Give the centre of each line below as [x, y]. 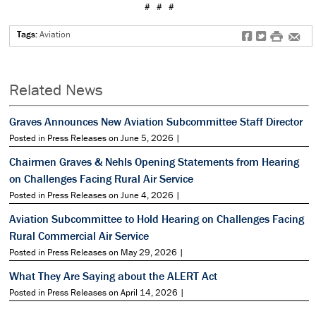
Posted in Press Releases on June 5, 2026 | [95, 138]
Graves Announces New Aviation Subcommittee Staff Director [156, 121]
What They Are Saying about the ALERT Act [113, 275]
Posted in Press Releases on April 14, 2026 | [97, 292]
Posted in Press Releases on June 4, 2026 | [95, 195]
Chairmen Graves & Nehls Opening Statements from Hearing [154, 161]
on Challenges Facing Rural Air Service [101, 178]
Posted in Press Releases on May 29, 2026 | [97, 252]
